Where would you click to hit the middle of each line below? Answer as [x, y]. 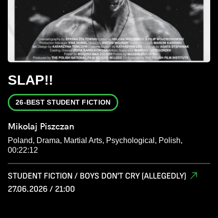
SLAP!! [30, 80]
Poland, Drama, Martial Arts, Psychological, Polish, [95, 140]
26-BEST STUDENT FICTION [63, 102]
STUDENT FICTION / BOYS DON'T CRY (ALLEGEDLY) [97, 176]
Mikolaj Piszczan [41, 126]
